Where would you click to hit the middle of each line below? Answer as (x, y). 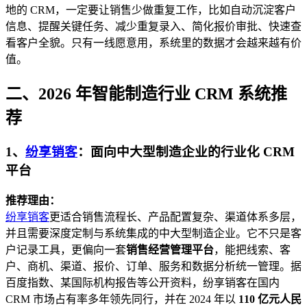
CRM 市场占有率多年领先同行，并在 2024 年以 (122, 299)
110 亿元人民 (270, 299)
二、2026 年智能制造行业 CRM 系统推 (146, 94)
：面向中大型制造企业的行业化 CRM (186, 152)
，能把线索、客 (252, 250)
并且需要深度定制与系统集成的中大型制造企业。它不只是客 (153, 234)
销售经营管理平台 (170, 250)
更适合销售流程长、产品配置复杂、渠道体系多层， (175, 217)
